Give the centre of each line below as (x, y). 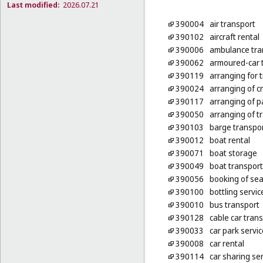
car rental (227, 244)
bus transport (234, 205)
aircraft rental (234, 37)
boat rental (230, 140)
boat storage (233, 153)
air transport (232, 24)
